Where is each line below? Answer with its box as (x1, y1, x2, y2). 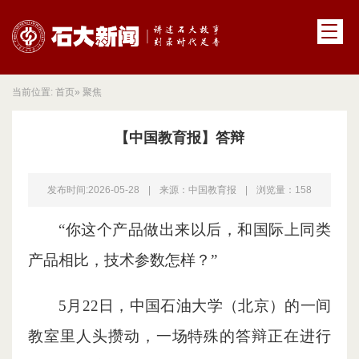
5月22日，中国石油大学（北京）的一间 (58, 297, 331, 315)
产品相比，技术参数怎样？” (28, 252, 217, 269)
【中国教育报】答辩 (115, 130, 244, 147)
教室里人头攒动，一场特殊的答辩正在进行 (28, 328, 331, 345)
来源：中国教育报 (159, 184, 239, 196)
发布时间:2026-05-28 (47, 184, 139, 196)
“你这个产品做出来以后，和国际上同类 (58, 221, 331, 239)
